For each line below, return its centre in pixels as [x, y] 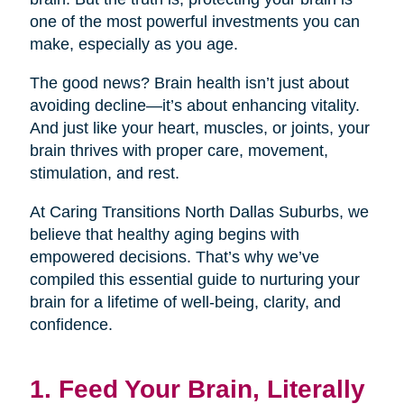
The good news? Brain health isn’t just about [189, 83]
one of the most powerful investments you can [194, 22]
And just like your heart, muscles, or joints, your [199, 129]
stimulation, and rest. [104, 174]
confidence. [71, 325]
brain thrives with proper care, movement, [179, 151]
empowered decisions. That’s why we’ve [174, 257]
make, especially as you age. [133, 45]
